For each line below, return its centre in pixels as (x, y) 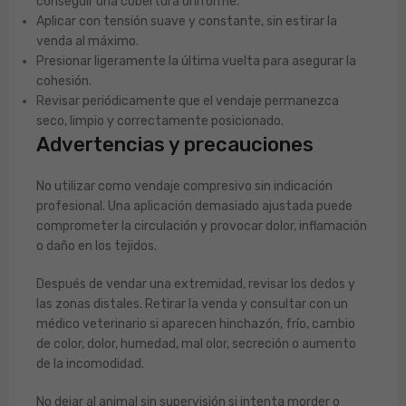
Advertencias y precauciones (175, 145)
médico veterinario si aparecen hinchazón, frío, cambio (196, 324)
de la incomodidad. (90, 364)
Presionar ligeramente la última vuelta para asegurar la (196, 61)
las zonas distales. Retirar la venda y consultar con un (192, 304)
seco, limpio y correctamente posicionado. (160, 121)
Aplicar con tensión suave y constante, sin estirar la (187, 21)
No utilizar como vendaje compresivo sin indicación (184, 186)
